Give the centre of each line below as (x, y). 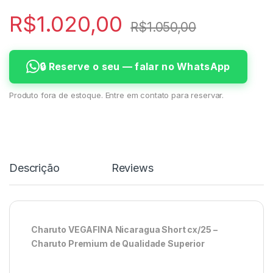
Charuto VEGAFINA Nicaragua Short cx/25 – (124, 229)
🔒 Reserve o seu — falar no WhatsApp (135, 66)
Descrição (34, 168)
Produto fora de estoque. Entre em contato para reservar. (117, 95)
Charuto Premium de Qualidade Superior (118, 243)
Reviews (132, 168)
